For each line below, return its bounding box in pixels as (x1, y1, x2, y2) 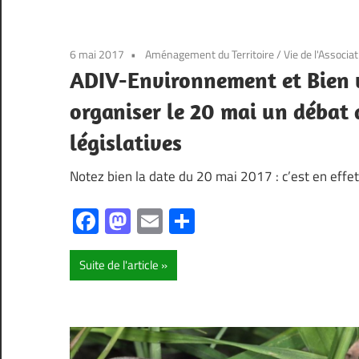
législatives (70, 128, 182, 157)
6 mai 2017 (70, 46, 124, 63)
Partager (195, 202, 288, 241)
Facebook (99, 202, 201, 241)
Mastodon (131, 202, 240, 241)
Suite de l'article (79, 256, 159, 275)
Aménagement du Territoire (145, 46, 274, 63)
